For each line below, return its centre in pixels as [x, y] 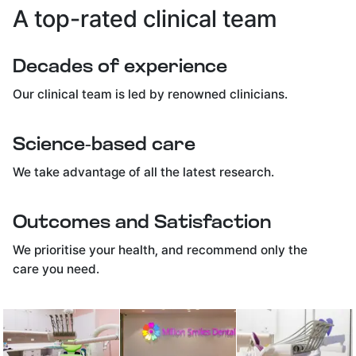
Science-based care [104, 145]
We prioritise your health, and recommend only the [161, 250]
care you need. [56, 269]
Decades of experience [120, 67]
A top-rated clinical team [145, 18]
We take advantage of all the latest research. [144, 172]
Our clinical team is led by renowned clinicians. [151, 94]
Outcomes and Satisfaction [142, 223]
